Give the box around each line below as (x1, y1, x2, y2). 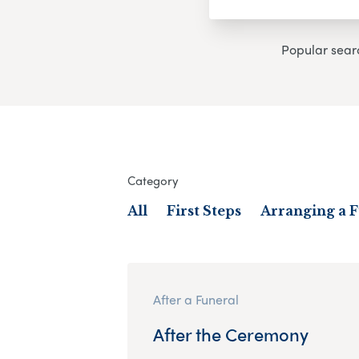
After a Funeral (152, 289, 239, 309)
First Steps (166, 202, 241, 219)
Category (127, 171, 179, 189)
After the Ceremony (152, 321, 309, 347)
